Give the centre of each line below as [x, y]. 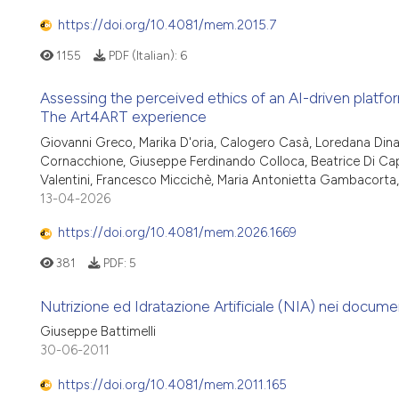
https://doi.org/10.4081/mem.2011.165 [172, 384]
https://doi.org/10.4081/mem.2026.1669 [177, 233]
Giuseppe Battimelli [98, 332]
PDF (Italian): [142, 55]
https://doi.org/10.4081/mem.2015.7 [167, 24]
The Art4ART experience [123, 117]
